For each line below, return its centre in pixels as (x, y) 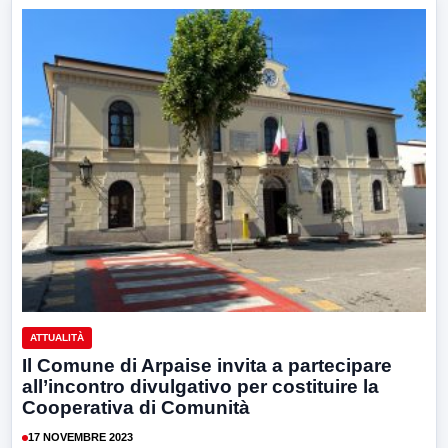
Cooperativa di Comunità (136, 407)
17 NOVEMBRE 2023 (80, 437)
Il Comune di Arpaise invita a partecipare (207, 365)
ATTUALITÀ (57, 337)
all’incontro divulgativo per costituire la (200, 386)
